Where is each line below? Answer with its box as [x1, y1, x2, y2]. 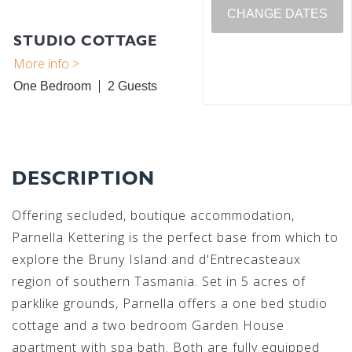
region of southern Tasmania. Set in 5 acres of [12, 273, 306, 291]
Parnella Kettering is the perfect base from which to [12, 229, 339, 247]
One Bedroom [13, 79, 91, 93]
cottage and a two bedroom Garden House [12, 317, 284, 335]
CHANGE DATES [227, 7, 328, 21]
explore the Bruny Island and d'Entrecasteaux [12, 251, 301, 269]
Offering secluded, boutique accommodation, [12, 207, 295, 225]
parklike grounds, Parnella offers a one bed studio [12, 295, 328, 313]
